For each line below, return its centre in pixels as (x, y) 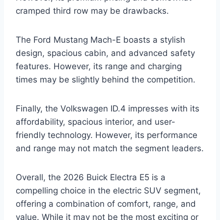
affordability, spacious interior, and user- (96, 122)
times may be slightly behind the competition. (106, 80)
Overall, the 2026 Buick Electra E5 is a (91, 178)
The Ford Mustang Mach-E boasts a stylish (100, 40)
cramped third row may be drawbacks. (92, 11)
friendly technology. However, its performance (107, 135)
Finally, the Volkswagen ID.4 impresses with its (108, 109)
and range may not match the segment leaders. (110, 149)
